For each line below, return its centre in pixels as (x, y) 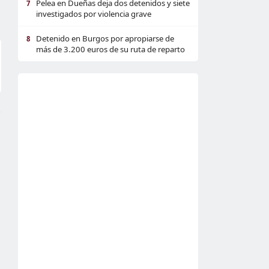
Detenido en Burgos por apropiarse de (105, 38)
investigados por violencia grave (94, 14)
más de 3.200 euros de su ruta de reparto (110, 49)
